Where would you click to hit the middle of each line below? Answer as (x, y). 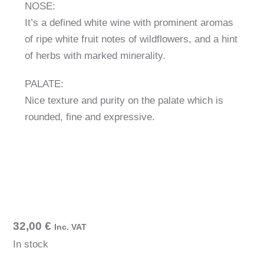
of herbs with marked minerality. (95, 56)
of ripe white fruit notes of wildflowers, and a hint (131, 39)
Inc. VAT (71, 227)
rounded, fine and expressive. (90, 117)
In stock (31, 244)
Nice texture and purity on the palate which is (124, 100)
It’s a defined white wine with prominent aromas (129, 23)
